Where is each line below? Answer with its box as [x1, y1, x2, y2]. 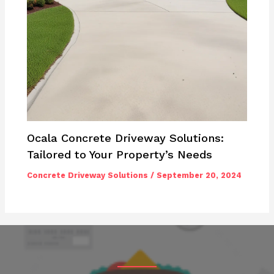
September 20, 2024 [157, 171, 242, 180]
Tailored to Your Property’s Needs [27, 148, 213, 161]
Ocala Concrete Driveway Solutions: [27, 131, 224, 145]
